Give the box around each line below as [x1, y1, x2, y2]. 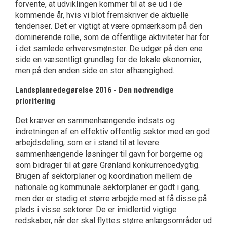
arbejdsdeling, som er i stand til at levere [15, 138, 159, 148]
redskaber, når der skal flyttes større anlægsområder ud [15, 216, 212, 226]
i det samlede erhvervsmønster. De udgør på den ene [15, 44, 203, 54]
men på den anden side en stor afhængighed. [15, 66, 174, 76]
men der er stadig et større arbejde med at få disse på [15, 194, 207, 204]
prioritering [15, 96, 55, 106]
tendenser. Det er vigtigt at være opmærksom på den [15, 21, 202, 31]
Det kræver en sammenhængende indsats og [15, 116, 175, 126]
